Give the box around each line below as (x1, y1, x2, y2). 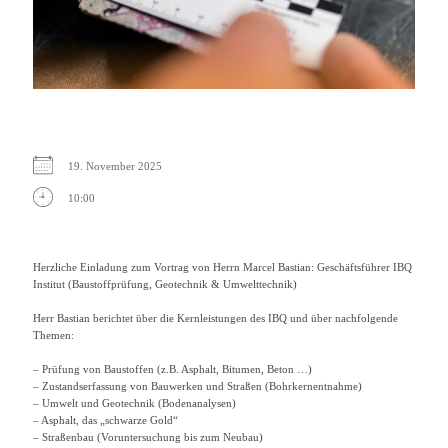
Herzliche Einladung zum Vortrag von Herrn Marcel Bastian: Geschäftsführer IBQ (33, 260, 413, 273)
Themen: (33, 328, 75, 341)
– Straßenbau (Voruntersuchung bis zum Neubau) (33, 430, 264, 443)
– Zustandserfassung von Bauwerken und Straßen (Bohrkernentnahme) (33, 379, 363, 392)
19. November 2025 (68, 159, 175, 172)
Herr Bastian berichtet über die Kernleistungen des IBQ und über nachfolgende (33, 311, 399, 324)
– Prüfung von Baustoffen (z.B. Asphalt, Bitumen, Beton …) (33, 362, 313, 375)
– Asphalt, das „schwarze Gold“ (33, 413, 179, 426)
